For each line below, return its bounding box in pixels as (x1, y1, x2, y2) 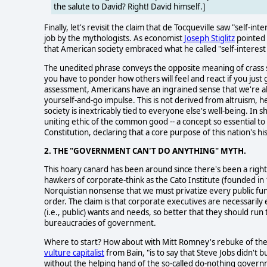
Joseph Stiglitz (184, 33, 235, 44)
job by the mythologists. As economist (44, 33, 184, 44)
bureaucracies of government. (44, 218, 156, 229)
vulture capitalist (44, 247, 104, 258)
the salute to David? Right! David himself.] (54, 1, 205, 13)
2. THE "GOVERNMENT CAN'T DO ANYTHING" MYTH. (44, 145, 246, 157)
